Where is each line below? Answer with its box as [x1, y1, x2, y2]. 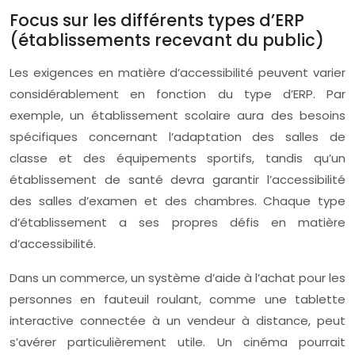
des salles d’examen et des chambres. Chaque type [10, 193, 345, 209]
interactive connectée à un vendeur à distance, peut [10, 312, 345, 329]
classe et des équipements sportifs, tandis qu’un [10, 150, 345, 166]
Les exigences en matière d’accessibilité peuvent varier [10, 64, 345, 81]
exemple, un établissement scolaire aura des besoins [10, 107, 345, 124]
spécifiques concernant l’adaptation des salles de [10, 128, 345, 145]
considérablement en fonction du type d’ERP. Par [10, 86, 345, 102]
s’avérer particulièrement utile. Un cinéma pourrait [10, 334, 345, 350]
